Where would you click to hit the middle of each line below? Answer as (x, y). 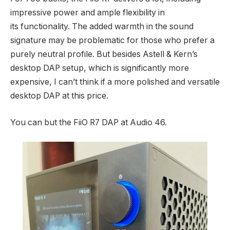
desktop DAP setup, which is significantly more (100, 68)
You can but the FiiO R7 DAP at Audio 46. (89, 122)
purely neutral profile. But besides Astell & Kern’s (104, 54)
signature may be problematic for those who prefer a (112, 41)
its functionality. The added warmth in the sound (102, 27)
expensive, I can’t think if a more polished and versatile (115, 82)
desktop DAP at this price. (59, 96)
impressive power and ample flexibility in (88, 13)
